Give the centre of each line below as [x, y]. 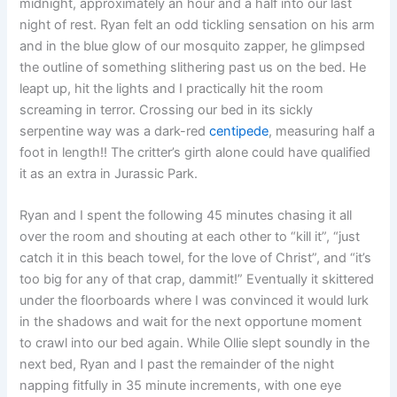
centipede [239, 131]
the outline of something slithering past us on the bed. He [193, 67]
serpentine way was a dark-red [115, 131]
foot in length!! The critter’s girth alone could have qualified [195, 152]
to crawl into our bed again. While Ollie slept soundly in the [195, 343]
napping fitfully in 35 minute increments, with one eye [181, 385]
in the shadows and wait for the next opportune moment [191, 321]
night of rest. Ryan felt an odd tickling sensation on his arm [198, 24]
